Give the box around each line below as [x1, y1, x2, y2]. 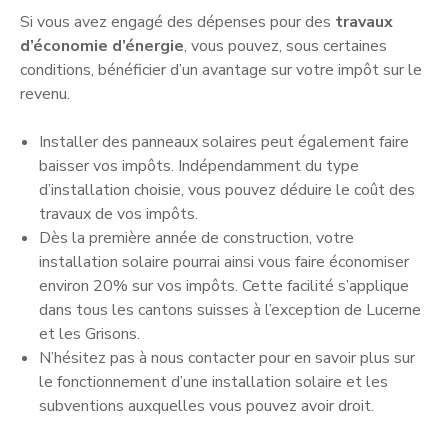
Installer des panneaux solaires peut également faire [39, 131, 410, 154]
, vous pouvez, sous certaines [184, 35, 387, 58]
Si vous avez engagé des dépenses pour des [20, 11, 335, 34]
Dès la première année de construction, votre [39, 227, 355, 250]
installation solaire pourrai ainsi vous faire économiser [39, 251, 410, 274]
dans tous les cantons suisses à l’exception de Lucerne [39, 299, 422, 322]
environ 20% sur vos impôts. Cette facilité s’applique [39, 275, 410, 298]
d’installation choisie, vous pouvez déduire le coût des [39, 179, 416, 202]
